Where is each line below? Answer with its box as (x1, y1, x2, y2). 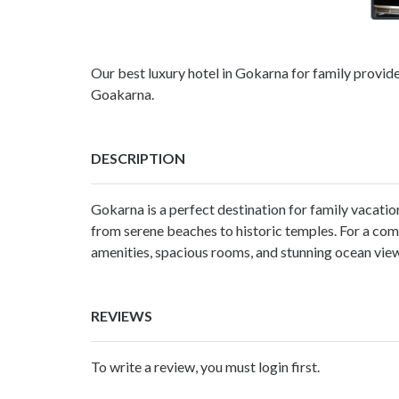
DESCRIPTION (91, 149, 185, 167)
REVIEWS (91, 306, 152, 324)
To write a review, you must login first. (91, 357, 320, 375)
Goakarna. (91, 85, 154, 102)
